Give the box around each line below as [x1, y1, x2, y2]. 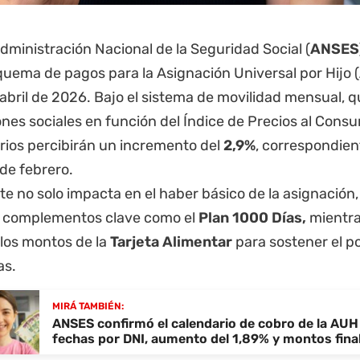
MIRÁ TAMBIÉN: [52, 300, 124, 312]
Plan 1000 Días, [198, 208, 306, 227]
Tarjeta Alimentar [110, 232, 232, 251]
